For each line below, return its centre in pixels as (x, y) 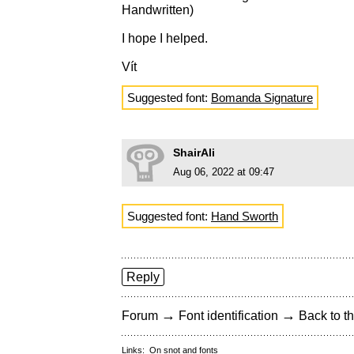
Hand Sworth (245, 217)
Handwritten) (158, 10)
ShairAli (194, 153)
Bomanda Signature (262, 98)
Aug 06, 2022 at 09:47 (224, 172)
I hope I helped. (165, 39)
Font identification (228, 316)
